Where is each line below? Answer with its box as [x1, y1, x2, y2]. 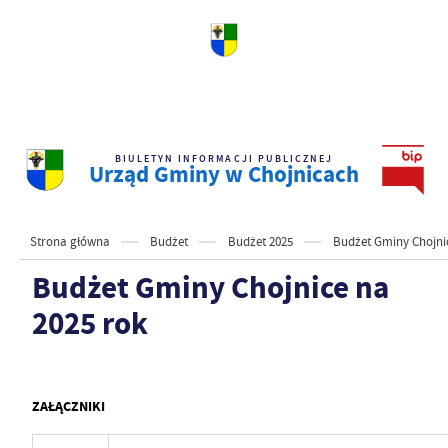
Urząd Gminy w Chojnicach [89, 159, 359, 190]
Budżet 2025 [228, 234, 293, 250]
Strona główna [30, 234, 110, 250]
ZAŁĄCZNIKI [31, 397, 105, 416]
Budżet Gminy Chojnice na [31, 267, 389, 308]
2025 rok [31, 303, 148, 344]
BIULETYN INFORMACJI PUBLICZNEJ [114, 152, 334, 165]
